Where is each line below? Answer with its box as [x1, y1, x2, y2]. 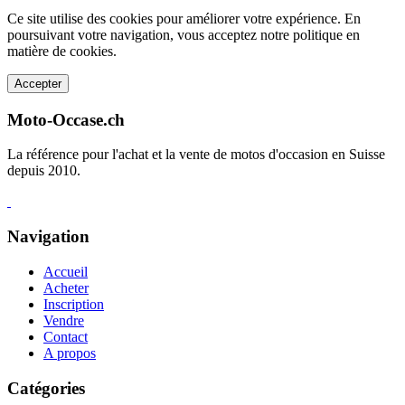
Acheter [43, 279, 89, 296]
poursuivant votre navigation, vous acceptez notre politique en [7, 27, 360, 43]
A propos [43, 344, 96, 361]
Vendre [43, 312, 84, 328]
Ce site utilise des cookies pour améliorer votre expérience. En [7, 11, 361, 27]
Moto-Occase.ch [7, 109, 125, 129]
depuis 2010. [7, 163, 80, 179]
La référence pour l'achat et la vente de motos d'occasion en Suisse [7, 146, 385, 163]
